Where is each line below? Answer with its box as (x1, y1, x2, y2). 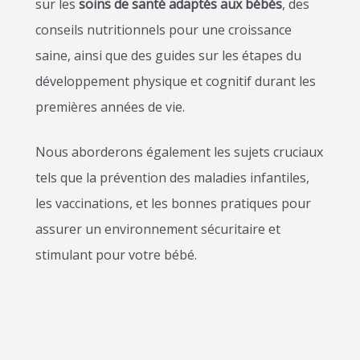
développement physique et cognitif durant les (35, 72, 316, 90)
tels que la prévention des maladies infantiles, (35, 168, 309, 186)
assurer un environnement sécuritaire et (35, 219, 280, 238)
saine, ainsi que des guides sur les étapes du (35, 46, 301, 64)
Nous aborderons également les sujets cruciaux (35, 142, 323, 161)
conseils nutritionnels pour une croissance (35, 20, 292, 39)
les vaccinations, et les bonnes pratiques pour (35, 194, 311, 212)
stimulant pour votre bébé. (35, 245, 197, 264)
